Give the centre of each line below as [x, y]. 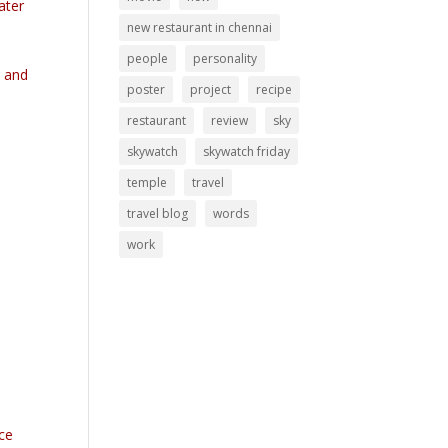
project [211, 89]
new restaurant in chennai [200, 27]
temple [147, 182]
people [148, 58]
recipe [274, 89]
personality [225, 58]
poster [146, 89]
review [230, 120]
